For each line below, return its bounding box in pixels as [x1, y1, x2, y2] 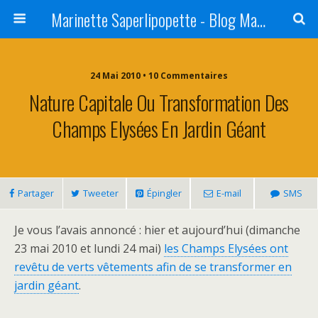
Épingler [146, 187, 182, 199]
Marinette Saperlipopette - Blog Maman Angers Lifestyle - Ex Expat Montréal [256, 6, 265, 32]
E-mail [216, 187, 241, 199]
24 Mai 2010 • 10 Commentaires [90, 70, 228, 82]
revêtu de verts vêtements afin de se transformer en [14, 259, 292, 275]
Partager [17, 187, 54, 199]
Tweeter [82, 187, 119, 199]
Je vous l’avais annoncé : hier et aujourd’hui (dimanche [14, 222, 300, 238]
